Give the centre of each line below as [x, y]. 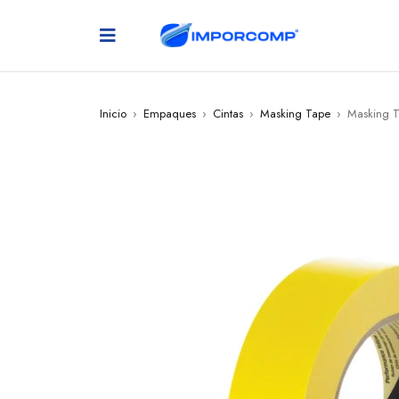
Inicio [113, 114]
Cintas [228, 114]
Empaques [170, 114]
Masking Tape [295, 114]
